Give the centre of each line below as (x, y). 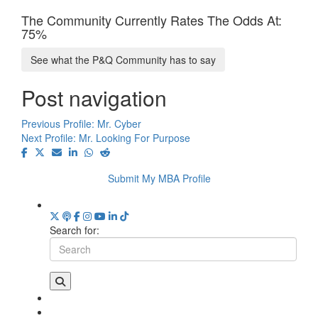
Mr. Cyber (119, 123)
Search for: (75, 230)
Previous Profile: (59, 123)
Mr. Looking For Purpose (135, 137)
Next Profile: (50, 137)
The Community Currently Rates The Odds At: (152, 20)
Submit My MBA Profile (159, 178)
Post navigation (94, 97)
